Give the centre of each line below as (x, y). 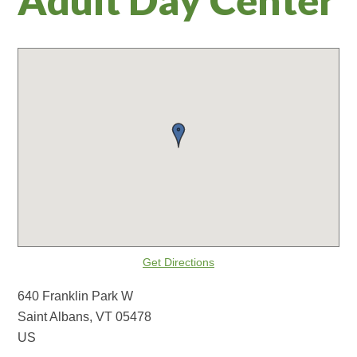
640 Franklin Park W (76, 296)
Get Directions (178, 262)
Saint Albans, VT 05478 (85, 316)
